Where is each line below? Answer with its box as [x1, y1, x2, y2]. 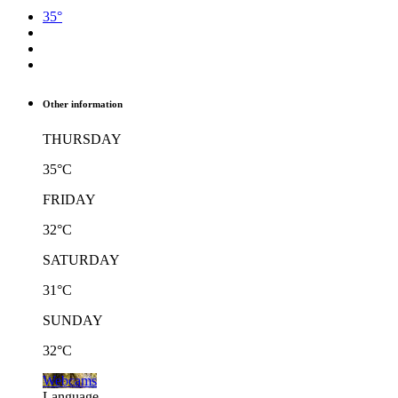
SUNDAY [43, 312, 103, 328]
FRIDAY [43, 191, 96, 207]
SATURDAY [43, 251, 120, 267]
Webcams [43, 372, 97, 388]
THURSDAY [43, 131, 122, 147]
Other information [43, 98, 123, 109]
